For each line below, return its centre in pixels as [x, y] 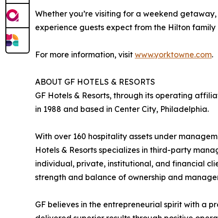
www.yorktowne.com [173, 54]
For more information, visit [85, 54]
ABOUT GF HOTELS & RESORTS [95, 82]
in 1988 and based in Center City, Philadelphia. [122, 109]
